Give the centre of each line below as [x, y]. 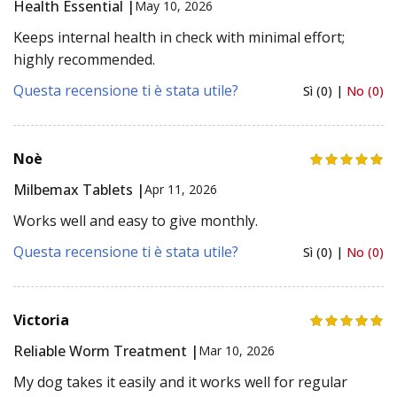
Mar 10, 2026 [237, 351]
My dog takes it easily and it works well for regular [180, 381]
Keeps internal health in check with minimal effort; [179, 37]
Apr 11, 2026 [181, 190]
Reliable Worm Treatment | [106, 350]
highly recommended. [84, 59]
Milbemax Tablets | [79, 189]
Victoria [41, 319]
